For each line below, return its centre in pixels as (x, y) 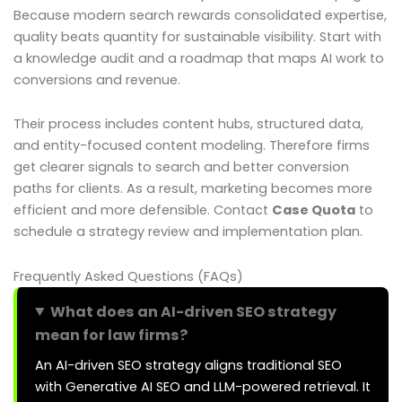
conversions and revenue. (97, 79)
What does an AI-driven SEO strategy (193, 311)
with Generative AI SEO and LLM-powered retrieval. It (203, 386)
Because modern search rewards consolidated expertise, (200, 15)
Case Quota (314, 210)
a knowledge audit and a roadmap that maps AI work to (199, 58)
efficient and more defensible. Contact (143, 210)
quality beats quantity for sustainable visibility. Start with (197, 36)
